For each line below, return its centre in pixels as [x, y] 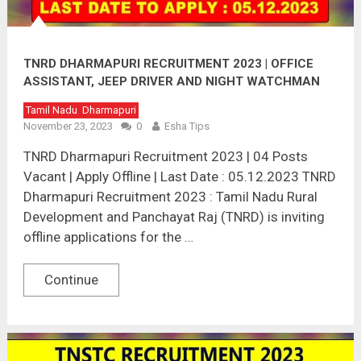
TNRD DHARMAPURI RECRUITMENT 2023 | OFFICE [168, 63]
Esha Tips [187, 126]
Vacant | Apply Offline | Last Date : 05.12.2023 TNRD [179, 176]
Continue [71, 279]
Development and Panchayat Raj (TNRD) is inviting [174, 216]
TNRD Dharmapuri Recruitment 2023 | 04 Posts [165, 156]
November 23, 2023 [68, 126]
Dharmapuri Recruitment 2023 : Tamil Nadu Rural [170, 196]
